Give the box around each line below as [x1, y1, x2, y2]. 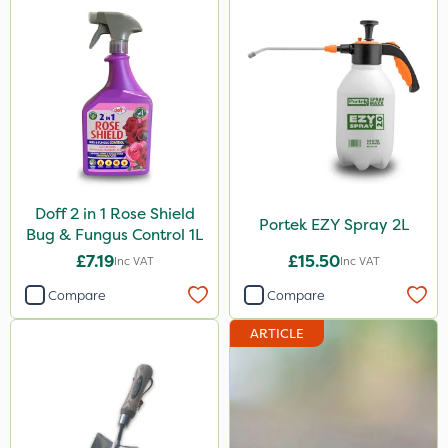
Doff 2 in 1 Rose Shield [34, 203, 195, 224]
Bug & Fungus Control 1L [26, 224, 203, 245]
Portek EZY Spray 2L [258, 213, 409, 235]
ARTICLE [250, 325, 304, 342]
